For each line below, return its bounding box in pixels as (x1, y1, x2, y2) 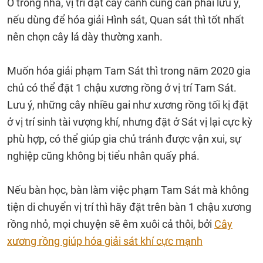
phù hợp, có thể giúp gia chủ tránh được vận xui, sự (7, 133, 241, 145)
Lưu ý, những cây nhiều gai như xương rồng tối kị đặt (7, 99, 248, 111)
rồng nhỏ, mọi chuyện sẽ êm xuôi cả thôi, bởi (7, 218, 214, 230)
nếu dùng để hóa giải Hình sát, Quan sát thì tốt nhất (7, 14, 244, 26)
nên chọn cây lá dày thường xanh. (7, 31, 165, 43)
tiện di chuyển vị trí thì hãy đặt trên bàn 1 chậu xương (7, 201, 251, 213)
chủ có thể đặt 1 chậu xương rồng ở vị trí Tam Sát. (7, 82, 237, 94)
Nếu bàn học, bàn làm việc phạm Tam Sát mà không (7, 184, 249, 196)
